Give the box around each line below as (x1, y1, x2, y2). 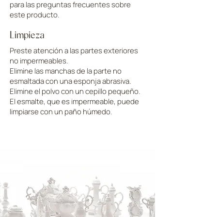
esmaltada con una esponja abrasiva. (10, 76, 131, 86)
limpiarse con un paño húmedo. (10, 106, 112, 117)
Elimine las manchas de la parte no (10, 65, 122, 76)
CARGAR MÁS (51, 128, 102, 139)
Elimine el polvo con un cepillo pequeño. (10, 86, 140, 96)
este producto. (10, 9, 60, 20)
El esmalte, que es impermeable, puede (10, 96, 139, 107)
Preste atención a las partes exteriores (10, 45, 138, 56)
